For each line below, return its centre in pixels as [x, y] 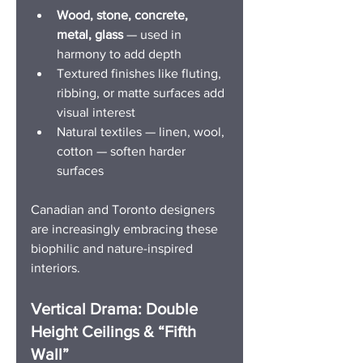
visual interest [96, 112]
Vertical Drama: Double [116, 308]
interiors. [57, 267]
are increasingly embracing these [126, 228]
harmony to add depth [119, 53]
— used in [154, 34]
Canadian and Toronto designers [124, 209]
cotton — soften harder [123, 151]
